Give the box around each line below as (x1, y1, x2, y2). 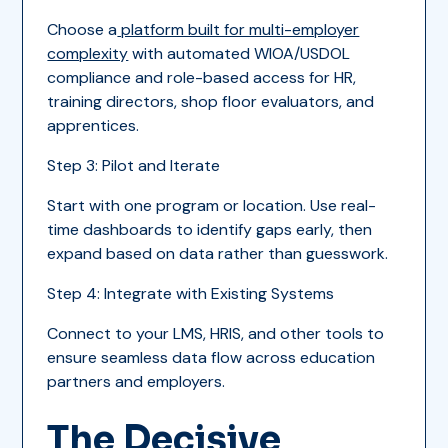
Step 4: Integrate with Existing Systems (47, 282, 335, 304)
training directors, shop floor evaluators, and (47, 90, 375, 112)
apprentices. (47, 114, 140, 136)
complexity (47, 42, 129, 64)
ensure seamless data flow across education (47, 346, 376, 368)
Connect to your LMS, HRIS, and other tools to (47, 322, 385, 344)
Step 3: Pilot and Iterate (47, 154, 221, 176)
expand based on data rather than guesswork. (47, 242, 389, 264)
